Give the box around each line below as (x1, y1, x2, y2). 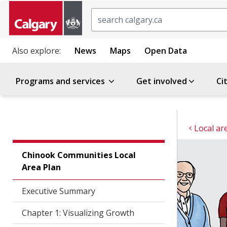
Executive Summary (21, 185, 95, 197)
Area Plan (21, 162, 61, 173)
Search (91, 8, 118, 19)
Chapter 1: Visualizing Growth (21, 207, 134, 218)
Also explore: (12, 45, 61, 56)
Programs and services (16, 75, 107, 87)
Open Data (144, 45, 187, 56)
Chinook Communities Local (21, 149, 136, 161)
